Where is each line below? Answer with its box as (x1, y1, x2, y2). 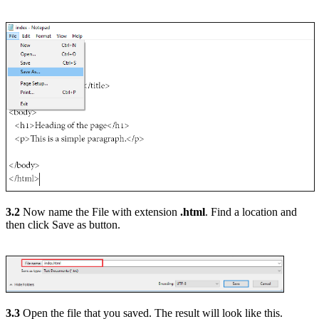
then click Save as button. (6, 219, 120, 231)
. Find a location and (205, 206, 297, 219)
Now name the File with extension (20, 206, 180, 219)
